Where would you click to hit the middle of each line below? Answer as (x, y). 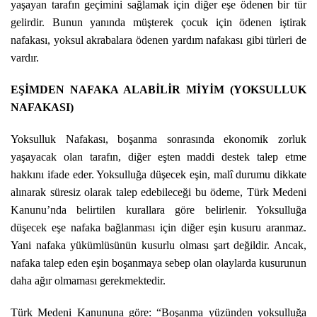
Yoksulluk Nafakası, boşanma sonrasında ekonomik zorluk (158, 139)
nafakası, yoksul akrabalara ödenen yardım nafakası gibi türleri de (158, 40)
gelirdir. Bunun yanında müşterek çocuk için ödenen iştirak (158, 22)
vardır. (25, 58)
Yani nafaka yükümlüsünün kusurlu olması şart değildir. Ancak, (158, 245)
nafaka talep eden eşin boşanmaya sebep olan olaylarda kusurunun (158, 263)
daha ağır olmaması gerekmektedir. (88, 281)
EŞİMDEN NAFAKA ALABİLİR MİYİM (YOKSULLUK (158, 90)
